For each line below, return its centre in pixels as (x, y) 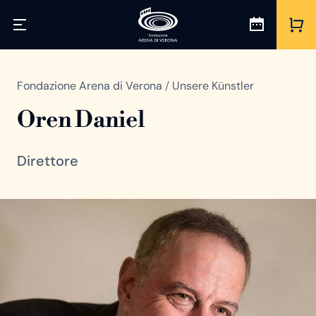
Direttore (48, 161)
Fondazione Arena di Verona (91, 86)
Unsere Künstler (213, 86)
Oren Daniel (81, 120)
